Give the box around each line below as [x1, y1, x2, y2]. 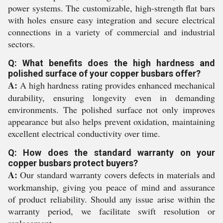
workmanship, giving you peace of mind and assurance [8, 181, 215, 194]
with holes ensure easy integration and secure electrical [8, 14, 215, 26]
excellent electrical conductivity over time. [8, 127, 160, 140]
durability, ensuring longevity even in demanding [8, 92, 215, 104]
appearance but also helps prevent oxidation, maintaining [8, 115, 215, 128]
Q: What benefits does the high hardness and [8, 58, 215, 69]
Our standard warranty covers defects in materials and [17, 169, 215, 181]
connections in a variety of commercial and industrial [8, 26, 215, 38]
